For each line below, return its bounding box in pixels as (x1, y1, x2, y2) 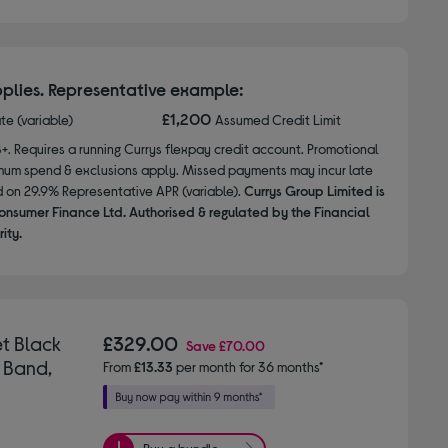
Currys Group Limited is (243, 181, 385, 199)
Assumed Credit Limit (215, 110, 342, 128)
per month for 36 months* (173, 357, 324, 375)
